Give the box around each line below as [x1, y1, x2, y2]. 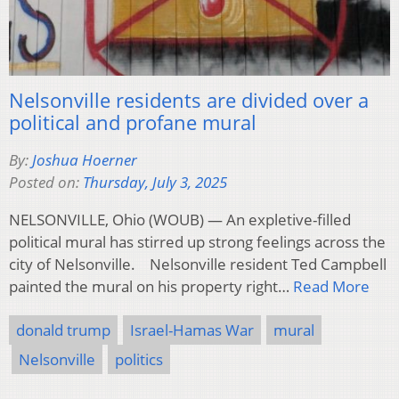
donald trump [16, 319, 110, 340]
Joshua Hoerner [32, 149, 137, 170]
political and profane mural [9, 108, 256, 135]
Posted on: [9, 171, 83, 192]
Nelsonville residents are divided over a [9, 85, 369, 113]
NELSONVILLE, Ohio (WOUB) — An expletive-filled [9, 208, 351, 230]
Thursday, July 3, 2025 [83, 171, 227, 192]
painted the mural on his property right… [9, 275, 293, 297]
